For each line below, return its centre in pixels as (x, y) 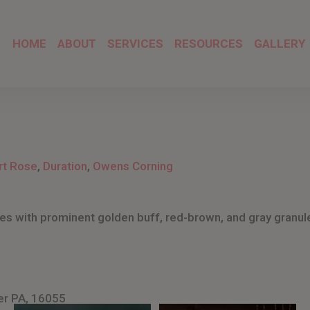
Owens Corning (133, 166)
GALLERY (280, 44)
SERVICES (135, 44)
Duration (65, 166)
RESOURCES (209, 44)
